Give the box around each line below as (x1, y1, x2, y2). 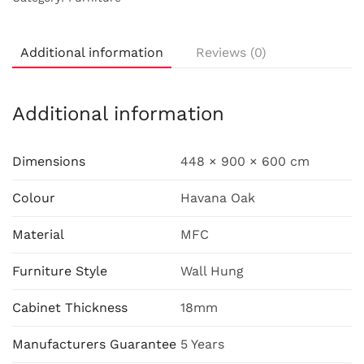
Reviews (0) (196, 45, 266, 61)
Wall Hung (180, 263, 244, 279)
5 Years (180, 336, 224, 353)
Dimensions (12, 154, 85, 170)
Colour (12, 190, 55, 206)
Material (12, 227, 64, 243)
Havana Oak (180, 190, 255, 206)
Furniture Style (12, 263, 107, 279)
